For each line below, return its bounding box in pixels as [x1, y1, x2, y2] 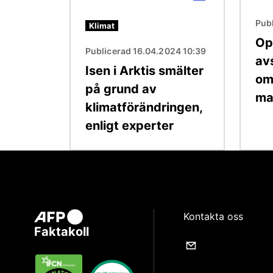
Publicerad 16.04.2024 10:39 [85, 45, 207, 56]
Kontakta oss [183, 210, 244, 222]
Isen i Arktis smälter [85, 63, 204, 78]
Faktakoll [34, 224, 89, 239]
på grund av [85, 81, 157, 96]
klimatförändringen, [85, 99, 202, 115]
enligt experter [85, 118, 174, 133]
